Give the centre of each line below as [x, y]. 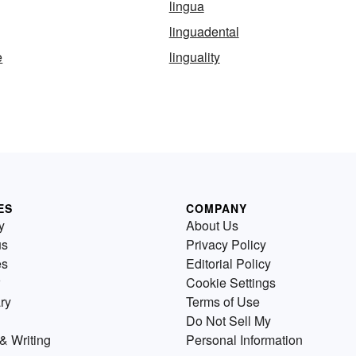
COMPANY [217, 209]
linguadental [204, 32]
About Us [212, 226]
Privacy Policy [226, 245]
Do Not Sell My [228, 321]
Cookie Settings [231, 283]
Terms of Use [223, 302]
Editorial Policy [228, 264]
